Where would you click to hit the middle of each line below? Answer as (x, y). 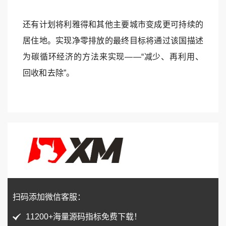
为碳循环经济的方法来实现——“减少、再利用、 (113, 57)
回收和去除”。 (49, 73)
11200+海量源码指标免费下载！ (84, 217)
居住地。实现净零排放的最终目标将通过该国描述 (113, 41)
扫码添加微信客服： (49, 197)
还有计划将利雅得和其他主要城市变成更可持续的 (113, 25)
